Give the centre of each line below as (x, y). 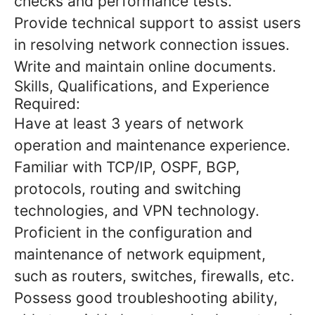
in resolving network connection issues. (152, 45)
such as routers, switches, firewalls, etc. (154, 276)
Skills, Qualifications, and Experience (142, 86)
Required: (47, 104)
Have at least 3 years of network (129, 123)
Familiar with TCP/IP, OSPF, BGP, (127, 167)
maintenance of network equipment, (140, 254)
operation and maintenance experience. (152, 145)
